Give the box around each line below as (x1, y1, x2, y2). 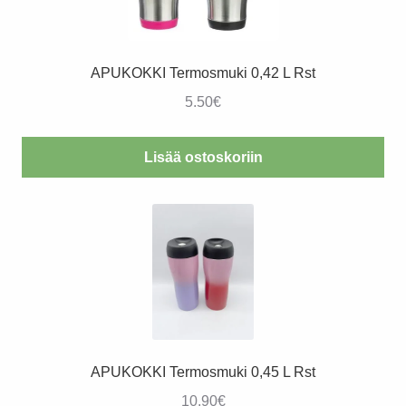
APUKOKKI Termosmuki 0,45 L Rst (91, 363, 315, 380)
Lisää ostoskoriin (143, 149, 263, 165)
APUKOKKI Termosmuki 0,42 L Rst (91, 64, 315, 81)
